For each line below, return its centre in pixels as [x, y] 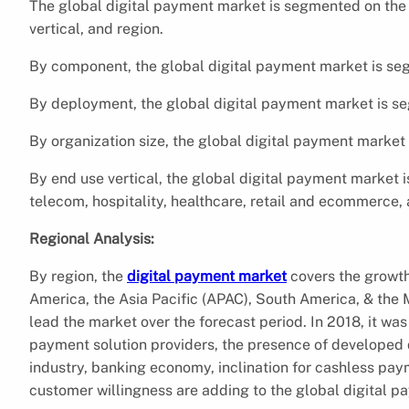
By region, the [78, 276]
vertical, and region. [96, 28]
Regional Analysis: [92, 238]
